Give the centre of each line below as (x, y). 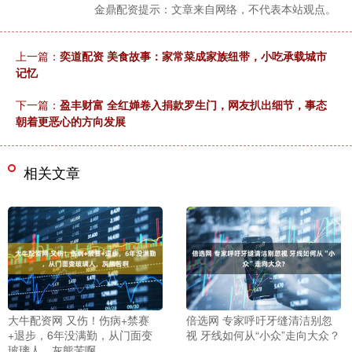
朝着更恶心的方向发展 (71, 121)
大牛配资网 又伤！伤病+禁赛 (79, 319)
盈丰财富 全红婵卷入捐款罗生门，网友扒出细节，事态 (193, 105)
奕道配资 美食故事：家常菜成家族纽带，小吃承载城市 (193, 56)
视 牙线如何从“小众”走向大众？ (263, 334)
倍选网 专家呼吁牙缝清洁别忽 (259, 319)
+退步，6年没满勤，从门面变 (80, 334)
